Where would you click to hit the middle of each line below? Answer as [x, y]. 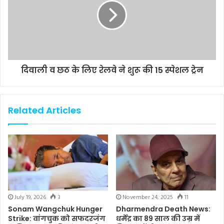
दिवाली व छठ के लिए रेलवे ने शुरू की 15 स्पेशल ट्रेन [112, 70]
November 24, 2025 [148, 198]
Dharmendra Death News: [163, 209]
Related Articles [44, 110]
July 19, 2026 [30, 198]
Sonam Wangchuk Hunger [55, 209]
